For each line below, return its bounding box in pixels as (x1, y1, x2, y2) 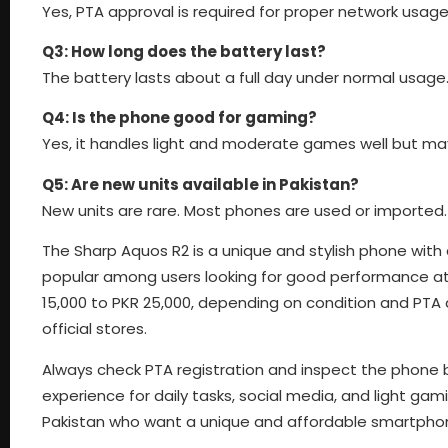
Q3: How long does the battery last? (42, 40, 326, 62)
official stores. (42, 318, 147, 340)
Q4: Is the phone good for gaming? (42, 107, 317, 129)
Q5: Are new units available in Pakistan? (42, 173, 359, 195)
